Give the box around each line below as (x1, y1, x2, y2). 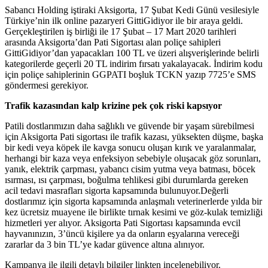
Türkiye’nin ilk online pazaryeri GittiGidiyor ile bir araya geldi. (5, 15, 243, 26)
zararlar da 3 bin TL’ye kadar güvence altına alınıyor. (5, 239, 205, 249)
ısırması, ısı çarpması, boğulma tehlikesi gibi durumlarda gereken (5, 174, 248, 185)
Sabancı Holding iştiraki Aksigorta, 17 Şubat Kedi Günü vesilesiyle (5, 4, 259, 15)
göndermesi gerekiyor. (5, 80, 89, 90)
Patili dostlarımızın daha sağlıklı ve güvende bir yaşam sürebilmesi (5, 120, 254, 131)
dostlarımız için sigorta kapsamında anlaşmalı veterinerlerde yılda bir (5, 196, 262, 206)
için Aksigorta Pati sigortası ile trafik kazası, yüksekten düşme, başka (5, 131, 263, 142)
